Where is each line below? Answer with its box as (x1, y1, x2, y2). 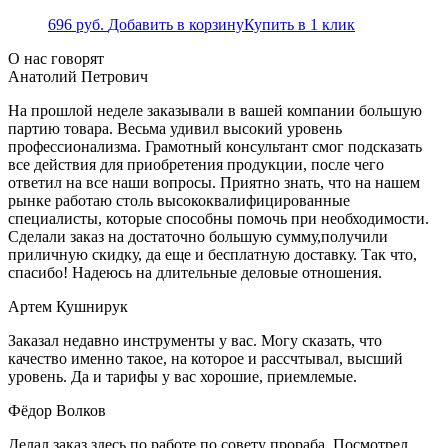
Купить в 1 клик (244, 15, 355, 33)
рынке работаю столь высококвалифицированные (8, 191, 350, 209)
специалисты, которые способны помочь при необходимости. (8, 209, 429, 227)
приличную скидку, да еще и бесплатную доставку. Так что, (8, 245, 417, 263)
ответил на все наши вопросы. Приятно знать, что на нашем (8, 173, 420, 191)
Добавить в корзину (108, 15, 244, 33)
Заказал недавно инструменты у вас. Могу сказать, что (8, 331, 382, 349)
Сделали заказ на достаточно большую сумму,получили (8, 227, 388, 245)
